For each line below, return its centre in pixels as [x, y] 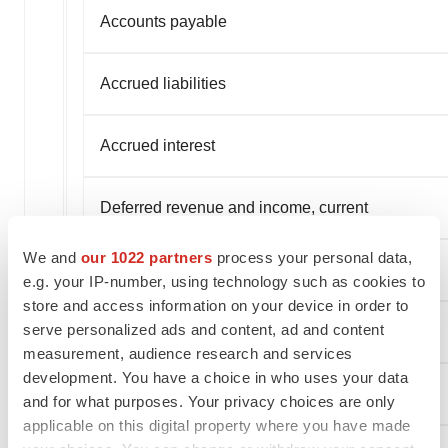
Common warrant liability [188, 331]
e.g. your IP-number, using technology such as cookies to [224, 281]
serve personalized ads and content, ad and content [203, 329]
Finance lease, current [179, 393]
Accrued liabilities [163, 83]
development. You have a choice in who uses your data [215, 377]
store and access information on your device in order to [216, 305]
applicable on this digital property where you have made [217, 425]
